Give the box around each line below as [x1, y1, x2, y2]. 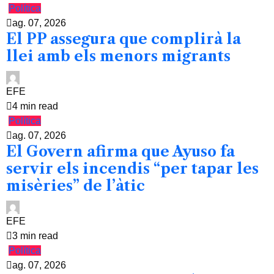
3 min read [12, 231, 58, 241]
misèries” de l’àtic [6, 177, 145, 194]
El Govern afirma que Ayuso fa [6, 143, 235, 160]
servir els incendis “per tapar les [6, 160, 259, 177]
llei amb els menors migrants [6, 47, 231, 65]
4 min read [12, 101, 58, 111]
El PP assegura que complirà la [6, 30, 241, 48]
